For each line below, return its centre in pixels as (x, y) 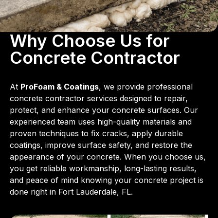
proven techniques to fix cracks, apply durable (96, 134)
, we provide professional (146, 87)
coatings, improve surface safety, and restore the (101, 145)
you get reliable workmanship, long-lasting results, (103, 169)
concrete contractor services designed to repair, (99, 99)
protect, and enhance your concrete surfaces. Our (104, 110)
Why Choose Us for (90, 41)
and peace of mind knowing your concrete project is (107, 180)
